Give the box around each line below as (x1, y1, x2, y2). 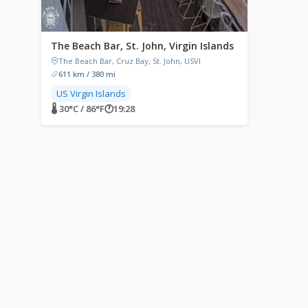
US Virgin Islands (56, 87, 126, 100)
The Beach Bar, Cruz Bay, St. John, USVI (58, 56, 201, 66)
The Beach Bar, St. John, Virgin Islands (51, 39, 234, 52)
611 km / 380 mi (58, 69, 115, 79)
